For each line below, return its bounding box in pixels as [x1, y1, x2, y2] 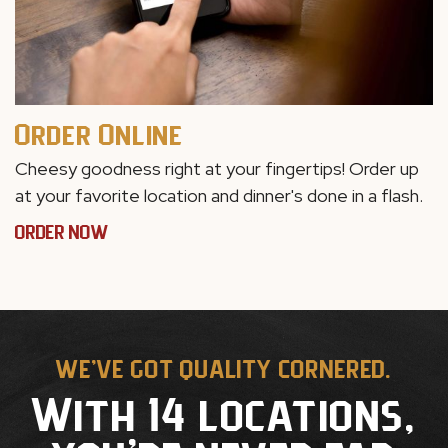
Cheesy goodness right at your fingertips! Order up [15, 156, 419, 180]
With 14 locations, [31, 389, 417, 440]
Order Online [15, 117, 185, 150]
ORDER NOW [15, 221, 109, 242]
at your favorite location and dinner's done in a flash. [15, 183, 423, 207]
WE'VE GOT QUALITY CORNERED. [56, 354, 392, 382]
